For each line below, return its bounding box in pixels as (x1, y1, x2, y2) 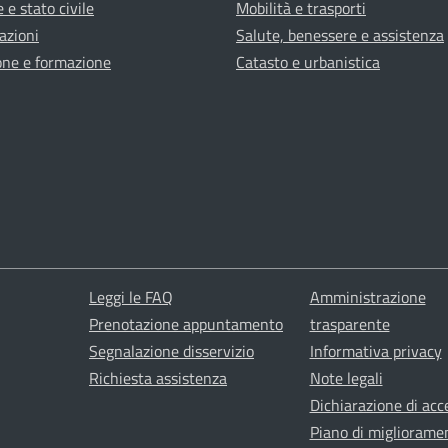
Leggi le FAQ (89, 285, 173, 310)
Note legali (309, 366, 383, 391)
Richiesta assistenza (89, 366, 227, 391)
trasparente (309, 312, 390, 337)
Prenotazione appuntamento (89, 312, 283, 337)
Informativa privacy (309, 339, 442, 364)
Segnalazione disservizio (89, 339, 254, 364)
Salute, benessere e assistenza (236, 23, 444, 48)
